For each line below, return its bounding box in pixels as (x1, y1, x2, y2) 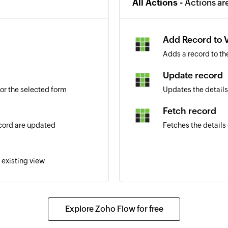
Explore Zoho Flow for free (65, 204, 163, 214)
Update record (163, 70, 223, 80)
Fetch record (163, 106, 216, 116)
